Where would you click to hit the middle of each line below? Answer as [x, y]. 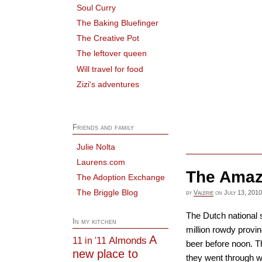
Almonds [127, 240]
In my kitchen [94, 222]
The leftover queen [112, 54]
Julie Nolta [96, 146]
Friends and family [103, 127]
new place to [105, 254]
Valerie [204, 192]
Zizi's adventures [108, 84]
